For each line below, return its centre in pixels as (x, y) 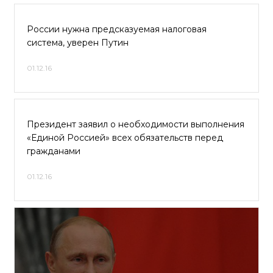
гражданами (54, 151)
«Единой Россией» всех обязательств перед (125, 138)
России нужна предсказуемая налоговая (117, 29)
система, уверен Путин (78, 43)
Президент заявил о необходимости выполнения (136, 124)
